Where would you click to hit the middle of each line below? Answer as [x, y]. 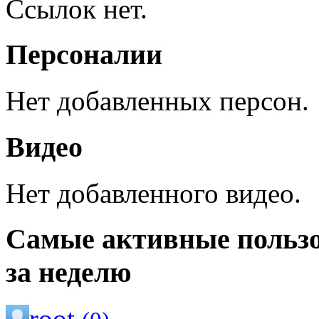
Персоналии [84, 55]
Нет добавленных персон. [157, 101]
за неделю [69, 273]
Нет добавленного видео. [153, 193]
